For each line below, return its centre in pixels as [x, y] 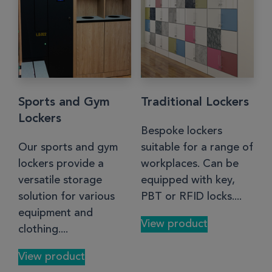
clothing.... [43, 229]
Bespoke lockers [181, 131]
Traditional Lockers [195, 102]
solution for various [66, 196]
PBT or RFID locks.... [191, 196]
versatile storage [60, 180]
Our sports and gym [68, 147]
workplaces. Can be [189, 164]
